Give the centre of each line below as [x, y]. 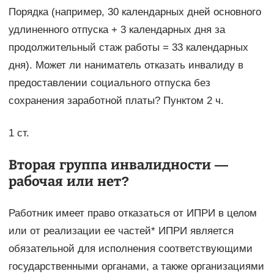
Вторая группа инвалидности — [118, 165]
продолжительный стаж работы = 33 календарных [128, 48]
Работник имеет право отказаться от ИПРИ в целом [132, 213]
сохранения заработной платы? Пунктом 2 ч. [116, 101]
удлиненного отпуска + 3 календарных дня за [117, 30]
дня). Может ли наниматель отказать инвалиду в [126, 65]
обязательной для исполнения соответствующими [130, 249]
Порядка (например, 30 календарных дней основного [135, 12]
